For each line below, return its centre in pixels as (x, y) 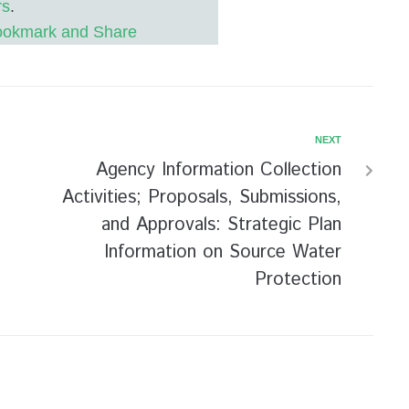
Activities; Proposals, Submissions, (202, 198)
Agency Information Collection (219, 170)
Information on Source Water (223, 252)
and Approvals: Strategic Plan (221, 225)
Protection (298, 280)
